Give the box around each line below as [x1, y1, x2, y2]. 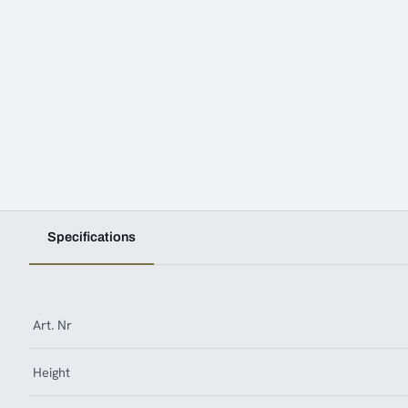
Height [33, 363, 70, 381]
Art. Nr [33, 316, 72, 333]
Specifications [47, 229, 136, 244]
